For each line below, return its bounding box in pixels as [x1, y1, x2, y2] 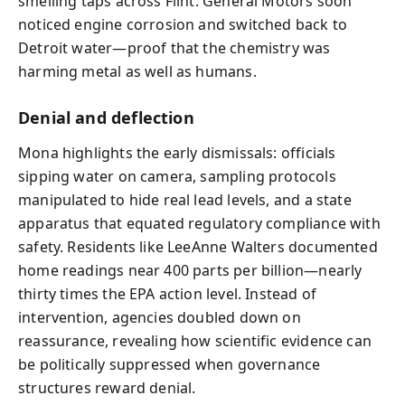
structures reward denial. [18, 377, 196, 398]
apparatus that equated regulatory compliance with [18, 212, 381, 233]
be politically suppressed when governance [18, 353, 321, 374]
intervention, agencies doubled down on [18, 306, 301, 327]
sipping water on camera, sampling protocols [18, 165, 336, 186]
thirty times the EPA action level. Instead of [18, 283, 317, 304]
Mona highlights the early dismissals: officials [18, 142, 336, 163]
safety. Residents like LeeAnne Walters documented [18, 236, 378, 257]
